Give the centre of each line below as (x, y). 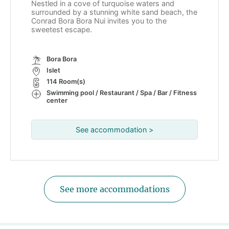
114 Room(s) (66, 81)
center (57, 100)
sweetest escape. (63, 29)
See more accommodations (114, 189)
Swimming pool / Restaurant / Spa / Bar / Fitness (122, 93)
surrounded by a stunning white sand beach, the (114, 12)
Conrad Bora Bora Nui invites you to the (99, 20)
